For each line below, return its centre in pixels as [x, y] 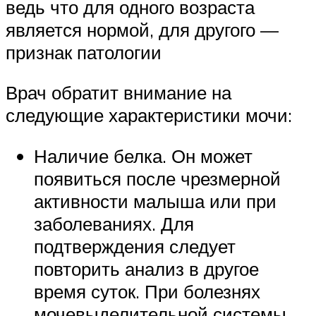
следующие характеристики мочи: [149, 115]
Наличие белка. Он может [143, 156]
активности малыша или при [155, 201]
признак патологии [84, 52]
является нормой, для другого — [142, 29]
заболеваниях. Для [114, 223]
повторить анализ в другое [146, 268]
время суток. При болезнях [147, 291]
